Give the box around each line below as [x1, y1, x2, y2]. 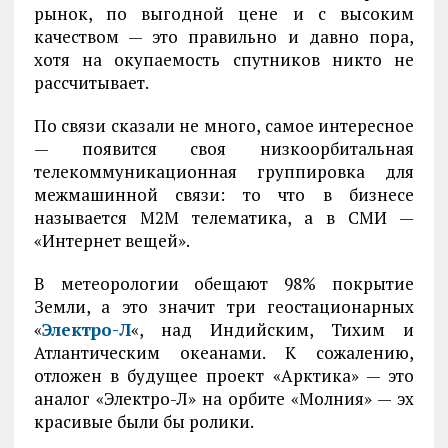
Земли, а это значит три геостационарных [33, 295, 415, 318]
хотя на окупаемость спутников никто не [33, 48, 415, 71]
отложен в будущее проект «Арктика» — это [33, 364, 415, 387]
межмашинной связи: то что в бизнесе [33, 183, 415, 206]
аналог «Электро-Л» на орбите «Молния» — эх [33, 387, 415, 410]
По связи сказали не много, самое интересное [33, 114, 415, 137]
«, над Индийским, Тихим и [130, 318, 415, 341]
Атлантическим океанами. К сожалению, [33, 341, 415, 364]
